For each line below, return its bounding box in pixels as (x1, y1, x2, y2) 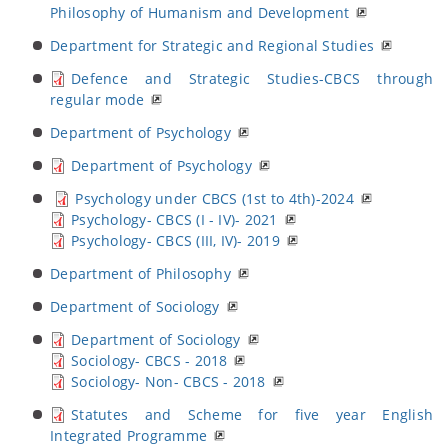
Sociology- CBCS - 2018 (71, 351, 228, 370)
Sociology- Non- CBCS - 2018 (71, 372, 266, 391)
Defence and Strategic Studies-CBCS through (71, 69, 433, 88)
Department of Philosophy (50, 264, 231, 283)
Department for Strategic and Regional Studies (50, 36, 374, 55)
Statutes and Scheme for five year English (71, 405, 433, 424)
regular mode (50, 90, 145, 109)
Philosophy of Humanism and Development (50, 3, 350, 22)
